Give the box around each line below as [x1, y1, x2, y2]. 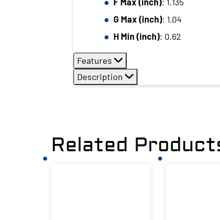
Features [77, 55, 114, 66]
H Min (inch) [113, 31, 160, 42]
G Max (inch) [113, 14, 162, 25]
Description [77, 71, 125, 82]
